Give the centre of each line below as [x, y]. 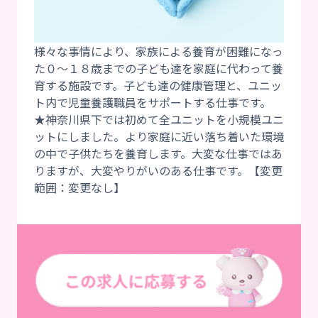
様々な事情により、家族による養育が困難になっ [159, 51]
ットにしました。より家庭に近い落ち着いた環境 [159, 136]
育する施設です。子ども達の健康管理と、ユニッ [158, 85]
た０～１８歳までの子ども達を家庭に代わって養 [159, 68]
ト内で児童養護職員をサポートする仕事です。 [153, 102]
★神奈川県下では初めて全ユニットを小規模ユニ [159, 119]
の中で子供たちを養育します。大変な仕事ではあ [158, 153]
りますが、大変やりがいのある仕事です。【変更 [158, 170]
